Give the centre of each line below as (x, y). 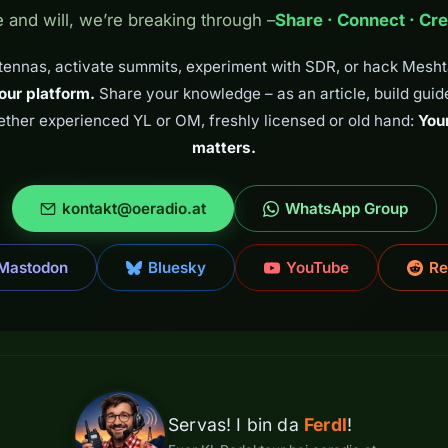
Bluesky (176, 268)
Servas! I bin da (236, 425)
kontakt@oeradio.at (133, 209)
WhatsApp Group (346, 209)
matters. (224, 148)
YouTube (317, 268)
